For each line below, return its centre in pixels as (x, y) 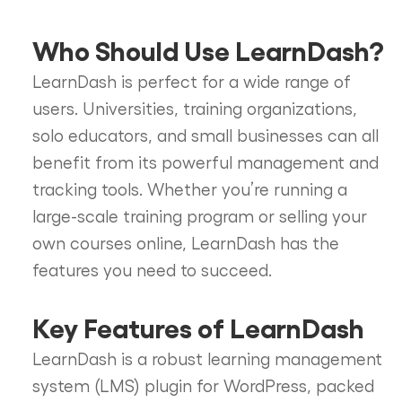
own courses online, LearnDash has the (185, 243)
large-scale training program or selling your (199, 216)
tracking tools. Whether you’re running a (189, 189)
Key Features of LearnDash (198, 327)
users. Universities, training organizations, (194, 108)
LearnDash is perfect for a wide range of (191, 81)
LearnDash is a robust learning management (207, 358)
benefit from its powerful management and (205, 162)
